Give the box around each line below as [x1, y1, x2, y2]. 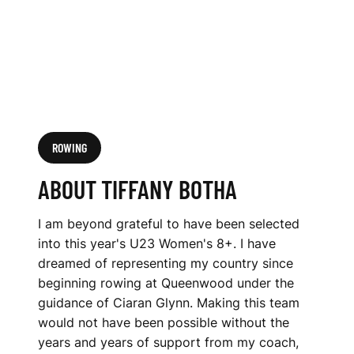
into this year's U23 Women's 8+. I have [38, 235, 276, 251]
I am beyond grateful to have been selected [38, 216, 299, 232]
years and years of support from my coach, [38, 334, 299, 350]
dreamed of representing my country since [38, 255, 293, 271]
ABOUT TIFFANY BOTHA [38, 174, 237, 204]
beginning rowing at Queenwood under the [38, 275, 294, 291]
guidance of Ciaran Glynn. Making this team [38, 295, 299, 311]
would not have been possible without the [38, 314, 289, 330]
